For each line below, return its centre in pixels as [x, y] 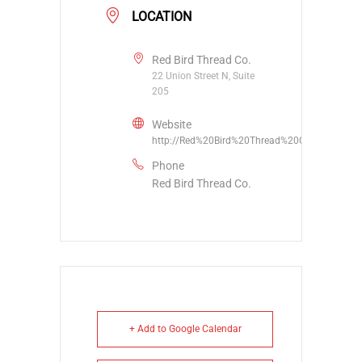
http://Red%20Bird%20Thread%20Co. [233, 140]
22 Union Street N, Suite [203, 76]
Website [172, 124]
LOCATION [162, 16]
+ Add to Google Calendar [185, 328]
